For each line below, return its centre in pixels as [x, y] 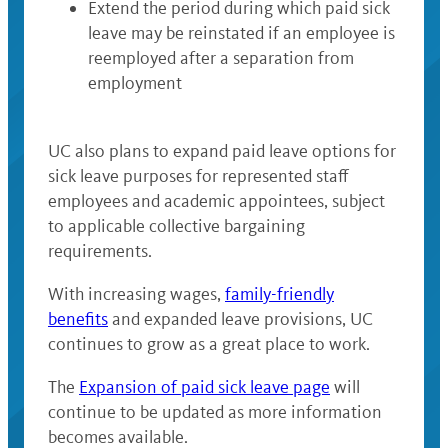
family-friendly [279, 294]
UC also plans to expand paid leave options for [222, 151]
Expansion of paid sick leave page [204, 387]
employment [135, 83]
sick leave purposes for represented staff [198, 176]
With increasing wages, [136, 294]
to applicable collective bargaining [176, 226]
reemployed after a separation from [221, 58]
